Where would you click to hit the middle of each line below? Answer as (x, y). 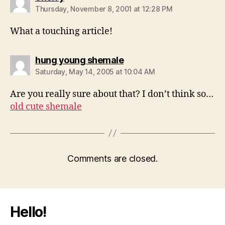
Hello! (28, 212)
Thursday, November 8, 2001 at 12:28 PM (104, 9)
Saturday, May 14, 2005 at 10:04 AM (95, 71)
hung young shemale (79, 60)
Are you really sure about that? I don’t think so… (112, 94)
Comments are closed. (113, 158)
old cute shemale (46, 106)
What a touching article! (61, 31)
